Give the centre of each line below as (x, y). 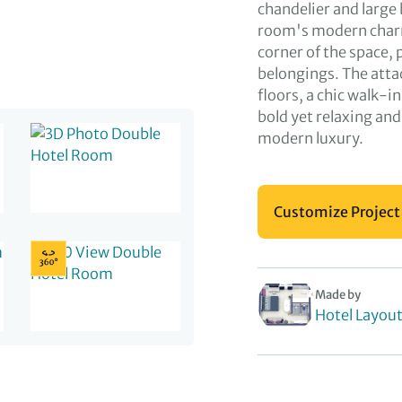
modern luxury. (310, 138)
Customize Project (337, 212)
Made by (338, 295)
